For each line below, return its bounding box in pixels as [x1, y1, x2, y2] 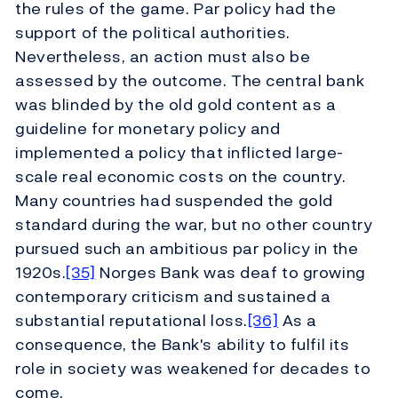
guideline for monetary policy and [15, 116, 281, 141]
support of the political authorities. [15, 20, 291, 45]
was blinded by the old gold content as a [15, 92, 337, 117]
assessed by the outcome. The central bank [15, 68, 365, 93]
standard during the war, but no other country [15, 212, 373, 237]
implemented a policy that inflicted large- [15, 140, 344, 165]
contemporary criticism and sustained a [15, 284, 331, 309]
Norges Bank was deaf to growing [95, 260, 366, 285]
